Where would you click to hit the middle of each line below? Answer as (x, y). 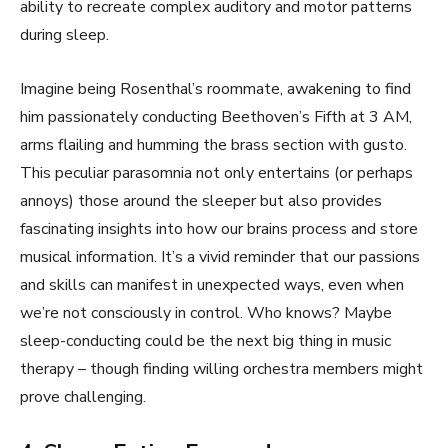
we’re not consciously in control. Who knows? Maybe (206, 313)
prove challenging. (83, 397)
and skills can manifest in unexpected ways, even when (212, 285)
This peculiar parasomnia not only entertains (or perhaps (216, 173)
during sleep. (64, 35)
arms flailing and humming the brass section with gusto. (213, 145)
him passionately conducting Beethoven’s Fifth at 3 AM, (216, 117)
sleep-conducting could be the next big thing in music (205, 341)
